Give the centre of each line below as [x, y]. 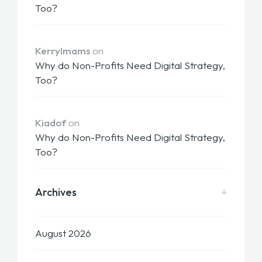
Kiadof [51, 123]
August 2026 [63, 233]
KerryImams [63, 51]
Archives [56, 192]
